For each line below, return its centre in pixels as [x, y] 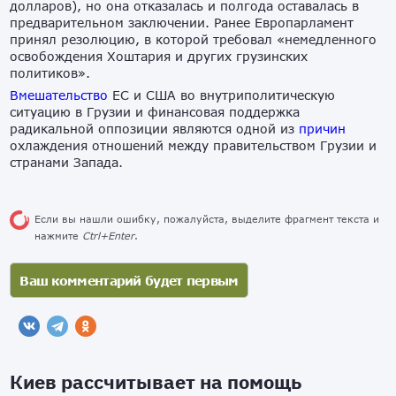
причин [323, 129]
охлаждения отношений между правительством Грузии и [194, 146]
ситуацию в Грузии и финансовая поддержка [155, 112]
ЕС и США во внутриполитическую [222, 95]
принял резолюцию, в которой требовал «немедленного [194, 40]
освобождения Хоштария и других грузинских [159, 57]
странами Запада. [71, 163]
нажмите [59, 236]
